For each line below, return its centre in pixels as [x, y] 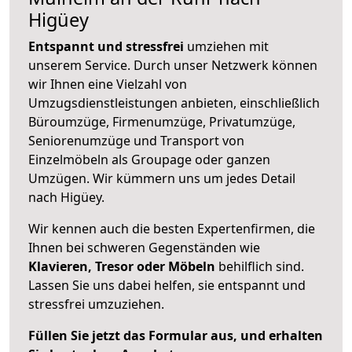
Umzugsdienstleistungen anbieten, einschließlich [174, 103]
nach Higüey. [66, 197]
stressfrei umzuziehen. [96, 304]
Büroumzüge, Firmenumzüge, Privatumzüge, [162, 121]
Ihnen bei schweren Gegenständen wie [144, 247]
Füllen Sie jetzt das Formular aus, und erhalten [176, 335]
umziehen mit [226, 46]
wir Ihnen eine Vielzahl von [108, 84]
